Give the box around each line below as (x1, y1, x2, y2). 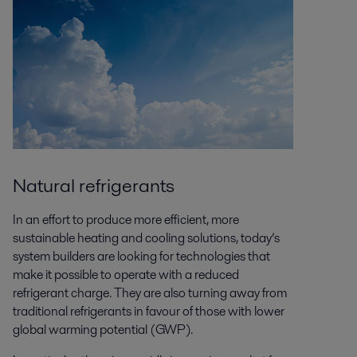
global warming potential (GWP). (12, 320, 193, 339)
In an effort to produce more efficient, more (12, 210, 239, 229)
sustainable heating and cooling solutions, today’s (12, 228, 280, 247)
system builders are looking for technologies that (12, 246, 270, 265)
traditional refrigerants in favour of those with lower (12, 301, 284, 320)
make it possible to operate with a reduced (12, 265, 239, 284)
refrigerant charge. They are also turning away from (12, 283, 287, 302)
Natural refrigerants (12, 171, 175, 198)
